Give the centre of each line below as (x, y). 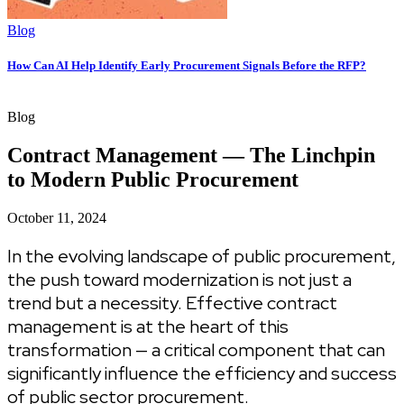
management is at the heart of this (148, 326)
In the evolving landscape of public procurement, (202, 256)
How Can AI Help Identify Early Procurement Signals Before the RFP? (187, 65)
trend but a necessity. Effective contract (172, 303)
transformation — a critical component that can (196, 349)
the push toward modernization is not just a (179, 279)
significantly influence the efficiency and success (202, 373)
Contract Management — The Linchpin (191, 155)
